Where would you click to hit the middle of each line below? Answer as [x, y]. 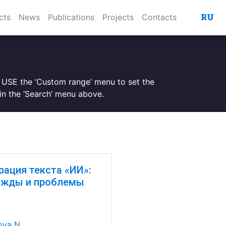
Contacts [159, 17]
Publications [71, 17]
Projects [118, 17]
